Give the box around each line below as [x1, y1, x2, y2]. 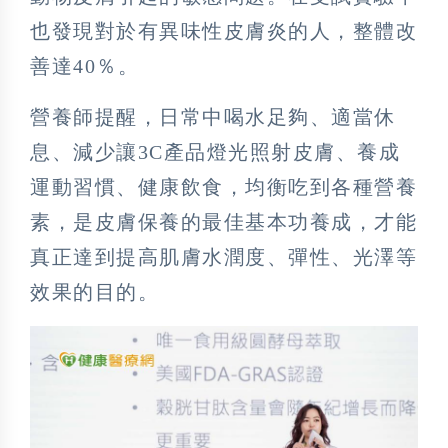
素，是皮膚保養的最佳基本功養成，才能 [30, 210, 417, 233]
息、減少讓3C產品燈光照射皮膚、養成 [30, 140, 400, 163]
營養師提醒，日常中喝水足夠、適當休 [30, 105, 396, 128]
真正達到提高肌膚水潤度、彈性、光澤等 [30, 245, 417, 268]
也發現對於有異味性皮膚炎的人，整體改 [30, 19, 417, 42]
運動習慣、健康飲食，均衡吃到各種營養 [30, 175, 417, 198]
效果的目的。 [30, 280, 159, 303]
